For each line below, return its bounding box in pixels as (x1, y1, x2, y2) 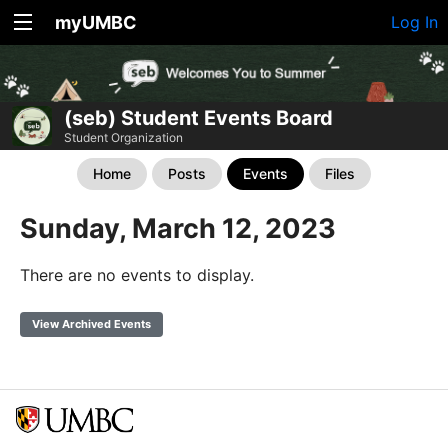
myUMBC (55, 12, 137, 33)
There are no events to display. (20, 265, 254, 285)
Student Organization (64, 130, 183, 145)
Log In (391, 12, 438, 32)
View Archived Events (32, 317, 151, 331)
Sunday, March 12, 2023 (20, 212, 336, 245)
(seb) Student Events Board (64, 106, 333, 130)
